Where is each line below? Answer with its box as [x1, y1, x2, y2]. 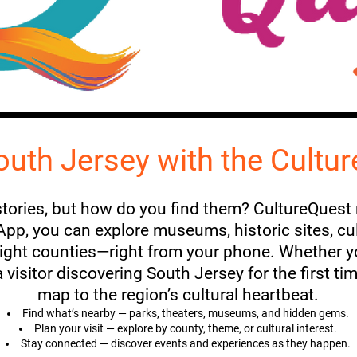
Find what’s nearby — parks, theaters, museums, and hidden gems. [22, 307, 349, 320]
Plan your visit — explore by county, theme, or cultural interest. [34, 322, 337, 335]
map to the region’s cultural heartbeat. [37, 285, 319, 304]
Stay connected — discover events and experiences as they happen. [21, 337, 351, 350]
